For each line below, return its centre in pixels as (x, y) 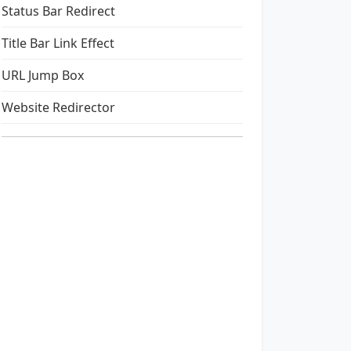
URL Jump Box (43, 75)
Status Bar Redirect (58, 11)
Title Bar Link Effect (58, 43)
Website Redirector (58, 107)
